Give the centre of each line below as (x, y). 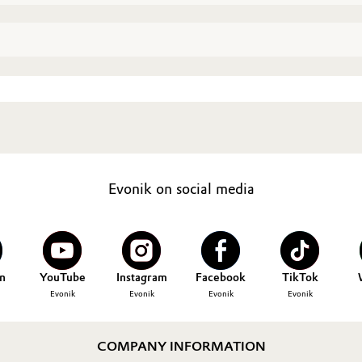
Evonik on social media (181, 189)
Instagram (141, 278)
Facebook (221, 278)
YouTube (62, 278)
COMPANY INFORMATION (181, 346)
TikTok (300, 278)
